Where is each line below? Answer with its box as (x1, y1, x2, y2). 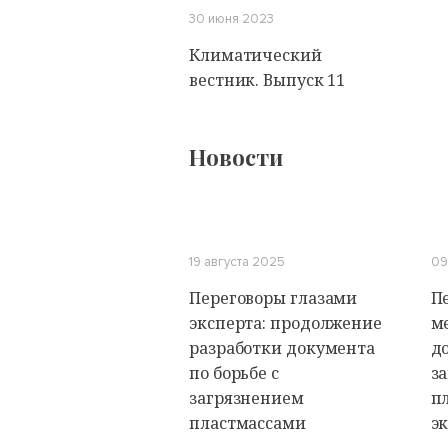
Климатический (189, 44, 322, 66)
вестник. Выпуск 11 (189, 69, 346, 91)
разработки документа (189, 337, 375, 359)
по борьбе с (189, 362, 279, 384)
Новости (189, 142, 283, 172)
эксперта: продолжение (189, 312, 382, 334)
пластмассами (189, 412, 306, 434)
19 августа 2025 (189, 254, 285, 270)
